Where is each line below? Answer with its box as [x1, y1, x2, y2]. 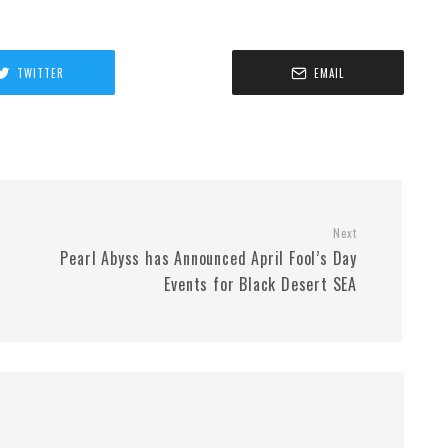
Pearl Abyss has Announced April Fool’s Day [60, 246, 357, 270]
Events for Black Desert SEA [164, 272, 357, 296]
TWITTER [16, 64, 64, 81]
